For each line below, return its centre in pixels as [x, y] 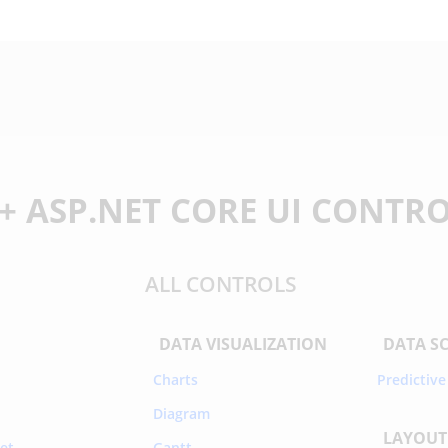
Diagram [181, 413]
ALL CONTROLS [220, 283]
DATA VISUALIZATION [242, 343]
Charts [175, 379]
